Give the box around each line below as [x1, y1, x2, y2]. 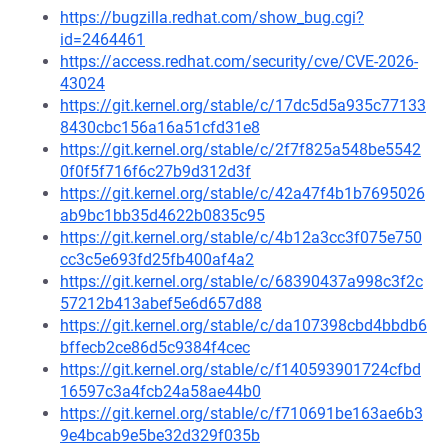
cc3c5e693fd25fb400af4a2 [60, 250, 254, 269]
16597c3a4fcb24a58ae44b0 [60, 382, 261, 401]
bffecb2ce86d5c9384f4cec [60, 338, 250, 357]
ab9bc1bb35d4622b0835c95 [60, 206, 265, 225]
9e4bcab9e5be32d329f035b [60, 426, 260, 445]
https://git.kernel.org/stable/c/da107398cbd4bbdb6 [60, 316, 427, 335]
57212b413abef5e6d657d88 [60, 294, 262, 313]
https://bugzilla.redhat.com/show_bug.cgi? [60, 8, 364, 27]
